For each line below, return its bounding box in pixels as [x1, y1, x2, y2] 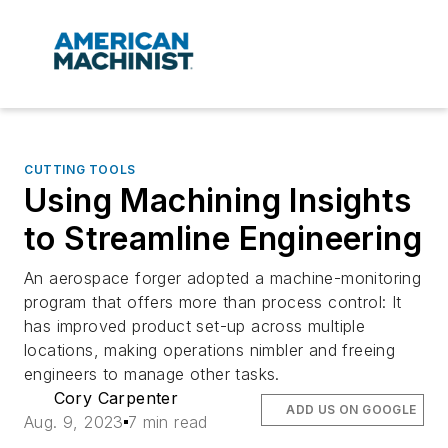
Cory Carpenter [53, 388, 179, 409]
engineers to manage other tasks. [24, 364, 280, 385]
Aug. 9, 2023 [24, 412, 124, 433]
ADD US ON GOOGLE [286, 402, 417, 418]
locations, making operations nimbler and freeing [24, 340, 396, 361]
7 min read [127, 412, 208, 433]
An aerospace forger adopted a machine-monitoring [24, 268, 422, 289]
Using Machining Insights [24, 181, 412, 221]
